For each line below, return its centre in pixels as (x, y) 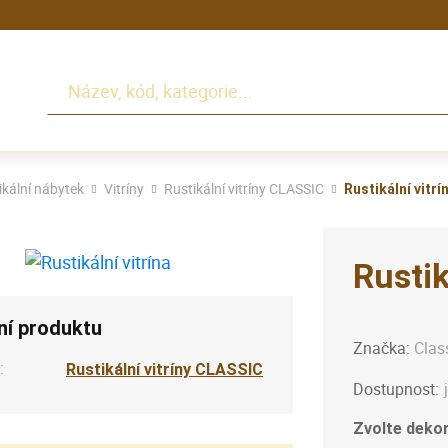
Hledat (72, 78)
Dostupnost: (396, 389)
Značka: (383, 348)
